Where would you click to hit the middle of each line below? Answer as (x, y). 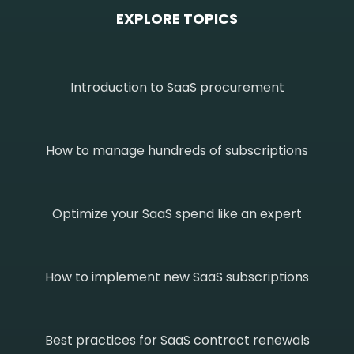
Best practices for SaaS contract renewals (177, 340)
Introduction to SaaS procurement (177, 87)
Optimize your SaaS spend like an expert (177, 213)
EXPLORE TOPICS (177, 18)
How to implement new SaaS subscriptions (177, 277)
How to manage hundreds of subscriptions (177, 150)
